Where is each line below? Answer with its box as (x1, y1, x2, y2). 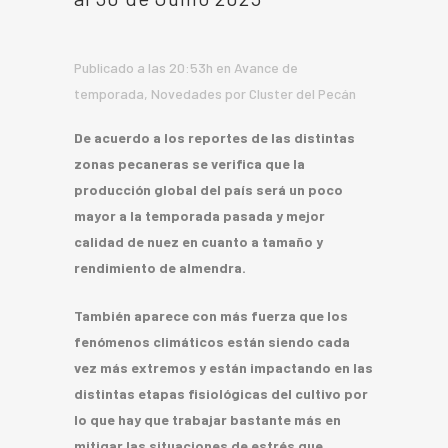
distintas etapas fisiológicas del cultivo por (74, 384, 368, 402)
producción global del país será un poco (74, 180, 343, 198)
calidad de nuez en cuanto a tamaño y (74, 232, 323, 250)
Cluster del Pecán (249, 84, 356, 102)
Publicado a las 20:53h (74, 58, 213, 76)
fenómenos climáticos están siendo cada (74, 332, 350, 350)
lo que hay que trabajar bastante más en (74, 410, 341, 428)
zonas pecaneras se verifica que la (74, 154, 305, 172)
